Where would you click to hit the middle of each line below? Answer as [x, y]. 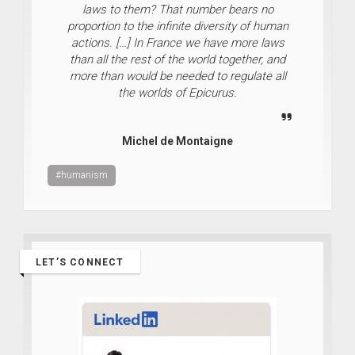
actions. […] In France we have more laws [177, 42]
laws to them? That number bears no [177, 9]
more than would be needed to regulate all [177, 76]
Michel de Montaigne [177, 141]
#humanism [82, 175]
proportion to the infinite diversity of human [177, 26]
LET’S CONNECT [80, 262]
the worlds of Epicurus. [177, 92]
